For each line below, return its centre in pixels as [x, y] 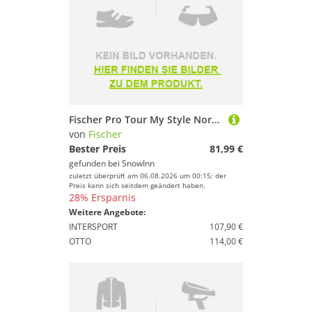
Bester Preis [97, 149]
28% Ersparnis [102, 197]
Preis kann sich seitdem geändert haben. [137, 185]
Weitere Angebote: [107, 212]
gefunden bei [95, 163]
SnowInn [138, 163]
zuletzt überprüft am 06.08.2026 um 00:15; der [148, 175]
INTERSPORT [93, 227]
